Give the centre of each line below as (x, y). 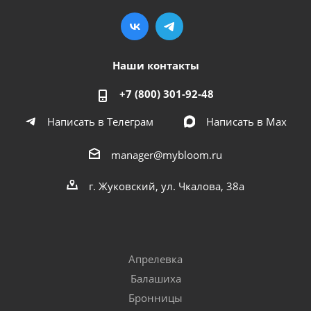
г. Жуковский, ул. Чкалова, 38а (167, 186)
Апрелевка (155, 259)
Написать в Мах (246, 121)
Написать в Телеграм (100, 121)
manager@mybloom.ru (167, 154)
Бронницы (155, 298)
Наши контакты (155, 65)
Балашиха (155, 279)
